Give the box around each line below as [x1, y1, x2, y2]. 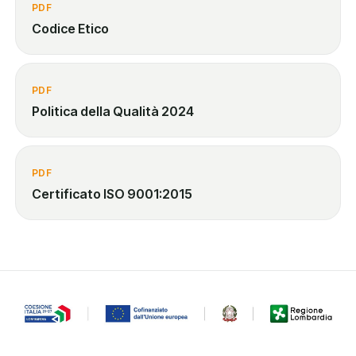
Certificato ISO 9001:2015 [32, 186, 192, 202]
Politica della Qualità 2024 [32, 103, 194, 119]
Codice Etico [32, 21, 109, 37]
